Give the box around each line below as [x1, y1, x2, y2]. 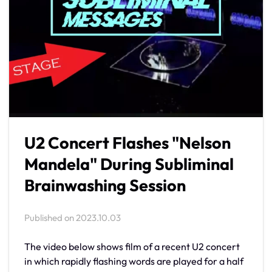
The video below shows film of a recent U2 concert [24, 240, 240, 253]
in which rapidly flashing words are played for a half [24, 254, 243, 267]
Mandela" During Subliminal [24, 153, 234, 174]
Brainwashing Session [24, 174, 186, 195]
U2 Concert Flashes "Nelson [24, 132, 231, 153]
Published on [24, 211, 76, 223]
